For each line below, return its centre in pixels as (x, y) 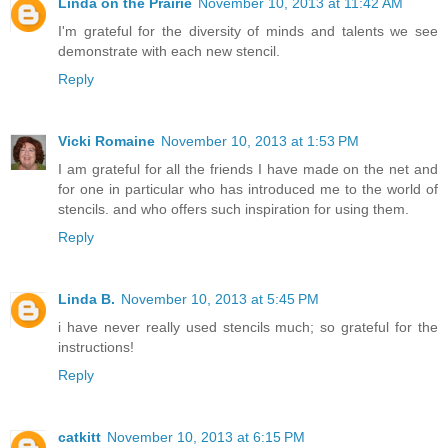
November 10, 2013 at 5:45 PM (220, 299)
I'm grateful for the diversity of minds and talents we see (248, 31)
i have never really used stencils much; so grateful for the (248, 327)
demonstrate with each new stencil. (169, 51)
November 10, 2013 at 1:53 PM (260, 141)
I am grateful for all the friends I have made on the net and (248, 169)
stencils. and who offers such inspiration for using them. (233, 209)
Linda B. (86, 299)
